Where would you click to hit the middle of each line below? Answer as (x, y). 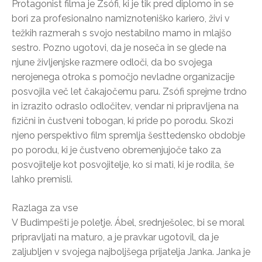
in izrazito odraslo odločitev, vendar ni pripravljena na (125, 106)
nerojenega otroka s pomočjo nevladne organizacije (123, 77)
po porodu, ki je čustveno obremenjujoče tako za (116, 150)
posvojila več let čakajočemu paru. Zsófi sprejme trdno (129, 91)
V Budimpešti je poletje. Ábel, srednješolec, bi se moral (128, 222)
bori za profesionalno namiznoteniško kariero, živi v (121, 18)
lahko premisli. (42, 179)
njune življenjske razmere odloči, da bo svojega (112, 62)
